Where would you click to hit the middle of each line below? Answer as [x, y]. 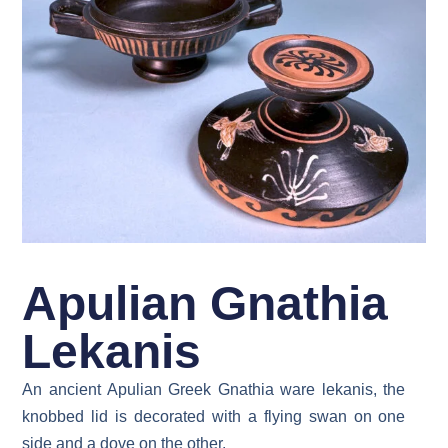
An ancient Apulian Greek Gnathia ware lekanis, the [214, 390]
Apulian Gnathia [205, 304]
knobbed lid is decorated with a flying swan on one [214, 417]
